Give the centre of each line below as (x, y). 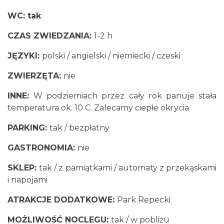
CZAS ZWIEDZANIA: (51, 36)
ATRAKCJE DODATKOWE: (62, 200)
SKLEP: (23, 168)
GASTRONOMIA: (42, 148)
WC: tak (24, 16)
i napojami (27, 180)
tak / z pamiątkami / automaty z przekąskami (128, 168)
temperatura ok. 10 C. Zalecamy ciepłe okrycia (98, 108)
